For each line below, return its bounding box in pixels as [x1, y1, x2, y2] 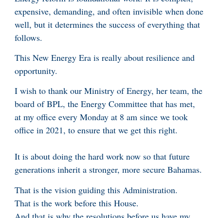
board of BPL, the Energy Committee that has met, [15, 98, 195, 110]
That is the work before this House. [15, 197, 139, 209]
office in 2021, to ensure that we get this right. [15, 124, 178, 136]
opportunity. [15, 64, 60, 76]
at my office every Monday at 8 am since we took [15, 111, 188, 123]
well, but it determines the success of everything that [15, 18, 200, 30]
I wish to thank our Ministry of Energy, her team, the [15, 85, 202, 97]
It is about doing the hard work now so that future [15, 150, 190, 163]
